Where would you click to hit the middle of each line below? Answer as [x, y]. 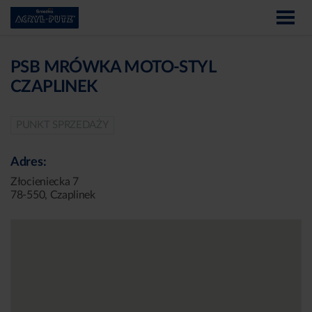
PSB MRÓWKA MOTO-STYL [113, 68]
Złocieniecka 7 [45, 182]
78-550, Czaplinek [53, 195]
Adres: [29, 162]
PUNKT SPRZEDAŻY [62, 125]
